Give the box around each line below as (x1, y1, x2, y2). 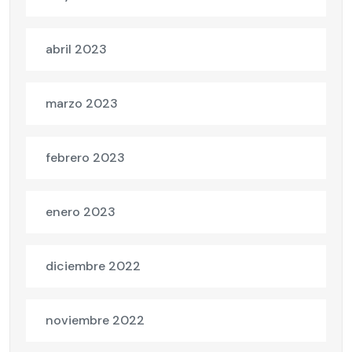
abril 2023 (46, 41, 107, 58)
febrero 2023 (46, 149, 125, 167)
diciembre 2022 (46, 258, 141, 275)
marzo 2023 (46, 95, 118, 112)
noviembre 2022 (46, 312, 145, 329)
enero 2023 (46, 203, 115, 221)
